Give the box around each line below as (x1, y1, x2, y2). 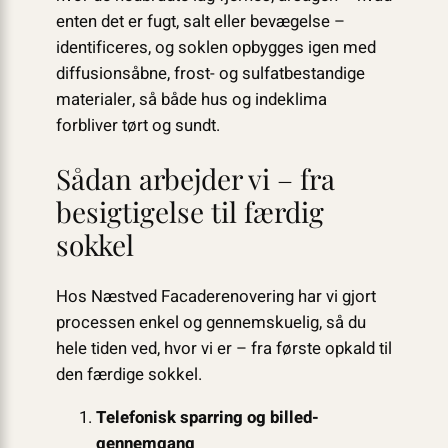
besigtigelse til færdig (55, 193, 324, 231)
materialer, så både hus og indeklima (55, 86, 327, 112)
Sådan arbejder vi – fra (55, 160, 335, 198)
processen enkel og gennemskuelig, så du (55, 310, 366, 336)
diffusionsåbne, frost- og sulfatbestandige (55, 60, 365, 86)
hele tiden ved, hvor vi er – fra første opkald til (55, 336, 392, 362)
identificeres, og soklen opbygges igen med (55, 34, 376, 60)
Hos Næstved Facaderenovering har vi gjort (55, 284, 376, 310)
